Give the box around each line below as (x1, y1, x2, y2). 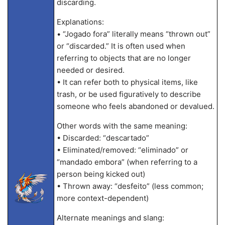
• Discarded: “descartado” (56, 133, 149, 143)
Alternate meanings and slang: (56, 213, 164, 222)
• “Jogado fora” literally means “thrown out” (56, 29, 210, 39)
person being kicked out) (56, 169, 145, 179)
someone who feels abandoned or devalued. (56, 101, 214, 111)
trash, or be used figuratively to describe (56, 89, 201, 99)
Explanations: (56, 17, 104, 27)
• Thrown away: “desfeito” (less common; (56, 181, 203, 191)
